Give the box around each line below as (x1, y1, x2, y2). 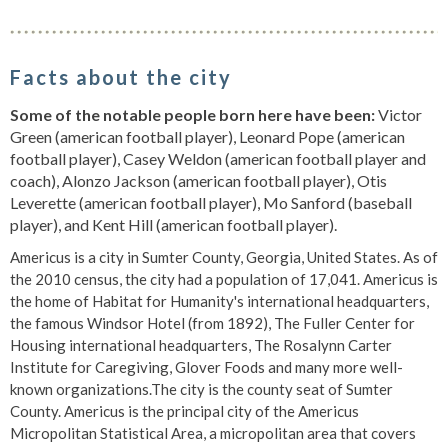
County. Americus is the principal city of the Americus (10, 402, 359, 420)
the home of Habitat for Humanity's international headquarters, (10, 292, 429, 310)
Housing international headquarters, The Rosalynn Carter (10, 336, 392, 354)
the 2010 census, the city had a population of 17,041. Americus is (10, 270, 438, 288)
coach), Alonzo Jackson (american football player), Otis (10, 171, 387, 190)
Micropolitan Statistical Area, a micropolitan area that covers (10, 424, 416, 442)
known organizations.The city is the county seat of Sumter (10, 380, 393, 398)
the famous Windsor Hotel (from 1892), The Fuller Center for (10, 314, 415, 332)
